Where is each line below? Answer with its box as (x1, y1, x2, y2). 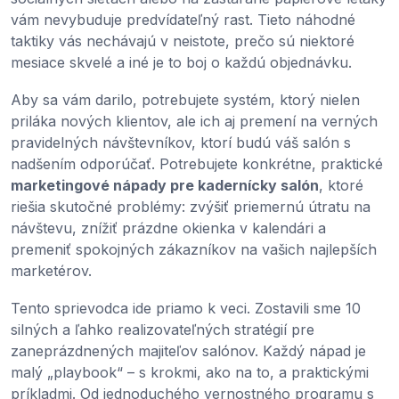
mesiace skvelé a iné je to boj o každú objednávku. (11, 53, 352, 71)
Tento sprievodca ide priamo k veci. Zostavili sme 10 (11, 298, 361, 317)
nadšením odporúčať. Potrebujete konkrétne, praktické (11, 154, 383, 173)
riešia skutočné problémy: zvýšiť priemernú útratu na (11, 197, 370, 216)
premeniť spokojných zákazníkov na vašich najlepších (11, 240, 377, 258)
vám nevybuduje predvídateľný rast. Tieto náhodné (11, 10, 355, 28)
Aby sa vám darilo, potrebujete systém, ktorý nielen (11, 90, 360, 109)
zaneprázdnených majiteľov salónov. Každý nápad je (11, 341, 366, 360)
